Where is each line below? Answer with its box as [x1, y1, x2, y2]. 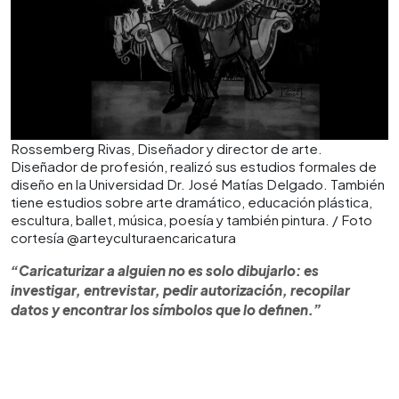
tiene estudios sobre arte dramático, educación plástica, [11, 193, 372, 210]
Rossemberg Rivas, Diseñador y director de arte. [11, 140, 322, 157]
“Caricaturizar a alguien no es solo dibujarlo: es [11, 262, 319, 279]
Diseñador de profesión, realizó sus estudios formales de [11, 158, 377, 175]
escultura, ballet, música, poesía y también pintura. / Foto [11, 211, 372, 228]
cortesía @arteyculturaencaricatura [11, 229, 236, 246]
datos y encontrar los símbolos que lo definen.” [11, 301, 322, 318]
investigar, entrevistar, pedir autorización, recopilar [11, 281, 350, 298]
